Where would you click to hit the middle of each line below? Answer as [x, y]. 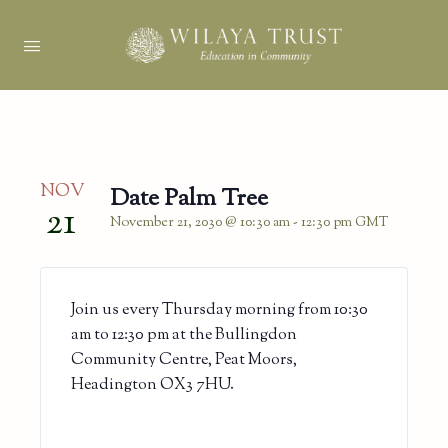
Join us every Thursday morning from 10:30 [219, 310]
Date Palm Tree [189, 199]
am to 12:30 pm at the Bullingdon [184, 335]
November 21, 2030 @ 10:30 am [200, 223]
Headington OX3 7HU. [152, 385]
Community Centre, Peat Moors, [184, 360]
